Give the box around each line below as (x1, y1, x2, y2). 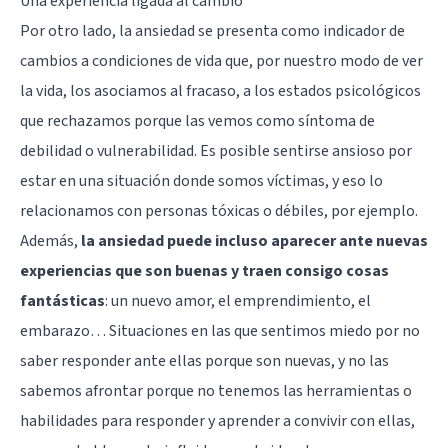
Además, (20, 229, 81, 252)
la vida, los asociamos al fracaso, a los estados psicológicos (20, 79, 421, 102)
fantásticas (20, 289, 105, 312)
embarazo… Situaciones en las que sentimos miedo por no (20, 319, 420, 342)
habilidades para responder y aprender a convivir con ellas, (20, 409, 415, 432)
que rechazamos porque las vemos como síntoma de (20, 109, 375, 132)
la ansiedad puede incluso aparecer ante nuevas (81, 229, 428, 252)
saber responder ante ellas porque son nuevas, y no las (20, 349, 389, 372)
